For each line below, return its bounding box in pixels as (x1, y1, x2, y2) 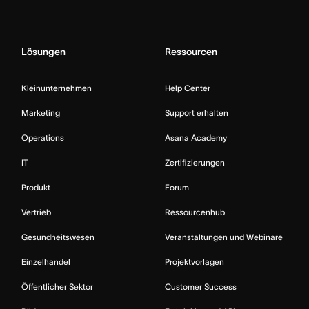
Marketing (21, 108, 60, 117)
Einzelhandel (21, 257, 70, 266)
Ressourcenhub (165, 207, 225, 217)
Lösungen (21, 46, 66, 57)
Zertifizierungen (165, 157, 225, 167)
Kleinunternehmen (21, 83, 92, 92)
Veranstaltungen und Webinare (165, 232, 283, 241)
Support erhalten (165, 108, 228, 117)
